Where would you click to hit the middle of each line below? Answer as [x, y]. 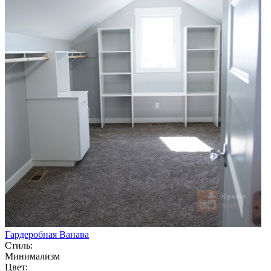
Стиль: [19, 245]
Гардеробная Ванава [47, 234]
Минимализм [32, 256]
